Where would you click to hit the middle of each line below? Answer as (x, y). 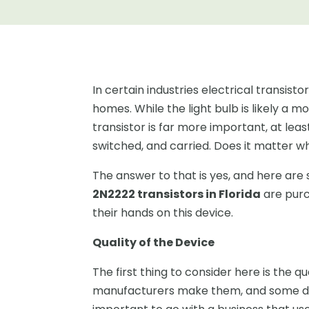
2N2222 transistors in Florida (177, 194)
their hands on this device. (163, 212)
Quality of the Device (154, 242)
